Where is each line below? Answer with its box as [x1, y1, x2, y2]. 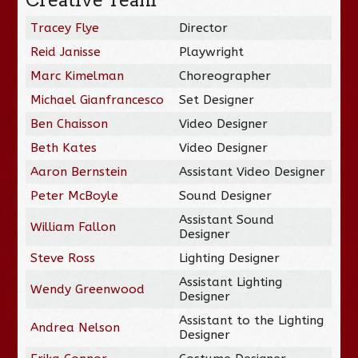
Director [179, 20, 229, 35]
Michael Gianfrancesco [30, 92, 165, 107]
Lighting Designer [179, 250, 280, 265]
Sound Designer [179, 188, 272, 203]
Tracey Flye [30, 20, 100, 35]
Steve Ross [30, 250, 96, 265]
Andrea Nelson [30, 320, 121, 335]
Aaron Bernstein [30, 164, 128, 179]
